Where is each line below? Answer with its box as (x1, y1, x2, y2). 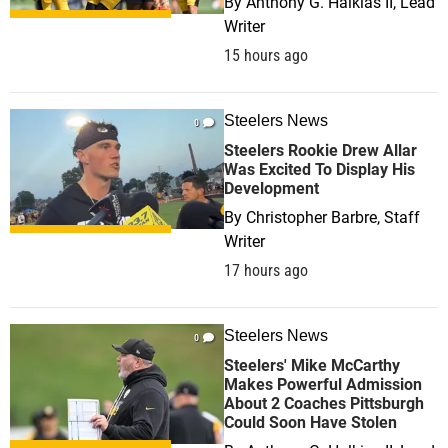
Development (224, 179, 319, 198)
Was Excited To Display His (224, 160, 415, 179)
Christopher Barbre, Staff (246, 208, 420, 227)
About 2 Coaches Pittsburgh (224, 394, 424, 413)
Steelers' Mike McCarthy (224, 356, 400, 375)
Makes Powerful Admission (224, 375, 422, 394)
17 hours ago (224, 261, 308, 280)
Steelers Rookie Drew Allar (224, 141, 417, 160)
